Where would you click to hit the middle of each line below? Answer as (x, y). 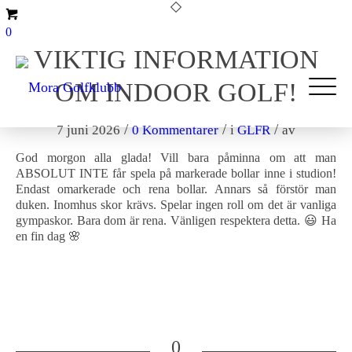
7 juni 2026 (88, 130)
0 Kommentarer (175, 130)
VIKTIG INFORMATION (176, 59)
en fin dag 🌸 (48, 236)
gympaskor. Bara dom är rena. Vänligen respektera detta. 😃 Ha (176, 220)
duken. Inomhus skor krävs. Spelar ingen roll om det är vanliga (176, 205)
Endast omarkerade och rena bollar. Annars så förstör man (176, 189)
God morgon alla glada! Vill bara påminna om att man (176, 158)
